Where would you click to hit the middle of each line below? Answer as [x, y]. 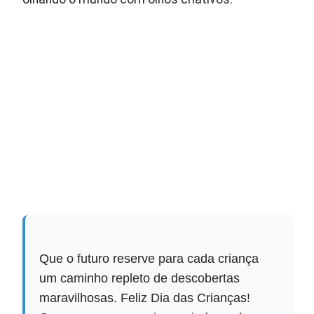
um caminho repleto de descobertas [140, 279]
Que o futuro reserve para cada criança [149, 259]
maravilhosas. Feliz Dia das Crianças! [145, 298]
